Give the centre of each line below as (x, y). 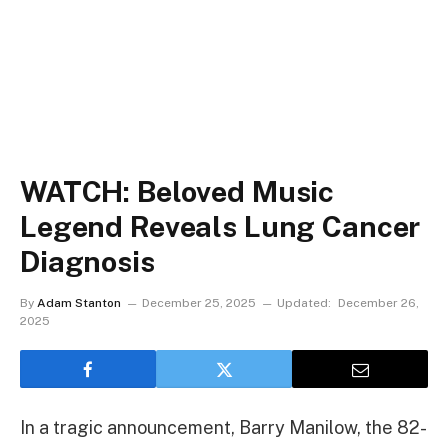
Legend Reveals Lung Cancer (220, 226)
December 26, (378, 303)
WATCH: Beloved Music (177, 191)
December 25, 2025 (199, 303)
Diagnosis (87, 261)
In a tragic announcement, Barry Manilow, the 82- (223, 427)
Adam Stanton (79, 303)
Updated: (304, 303)
